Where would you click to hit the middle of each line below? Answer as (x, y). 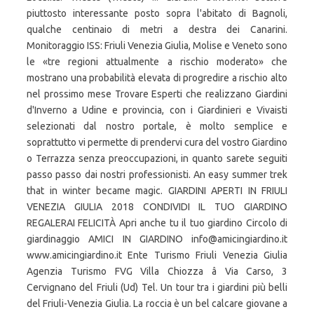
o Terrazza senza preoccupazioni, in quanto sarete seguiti (157, 158)
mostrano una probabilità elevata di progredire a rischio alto (157, 78)
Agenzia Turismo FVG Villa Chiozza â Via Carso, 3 (157, 271)
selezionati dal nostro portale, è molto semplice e (157, 126)
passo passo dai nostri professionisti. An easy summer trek (157, 175)
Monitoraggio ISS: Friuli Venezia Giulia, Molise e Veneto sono (157, 46)
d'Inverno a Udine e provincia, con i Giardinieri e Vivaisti (157, 110)
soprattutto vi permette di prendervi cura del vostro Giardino (157, 142)
